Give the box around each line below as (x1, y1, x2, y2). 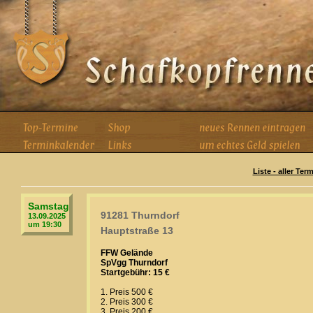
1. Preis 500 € (101, 287, 153, 297)
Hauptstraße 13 (101, 225, 173, 236)
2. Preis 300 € (101, 297, 153, 307)
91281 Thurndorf (101, 210, 180, 221)
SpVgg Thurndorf (101, 258, 168, 268)
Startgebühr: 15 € (101, 268, 170, 277)
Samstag (28, 201, 69, 212)
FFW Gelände (101, 248, 153, 258)
